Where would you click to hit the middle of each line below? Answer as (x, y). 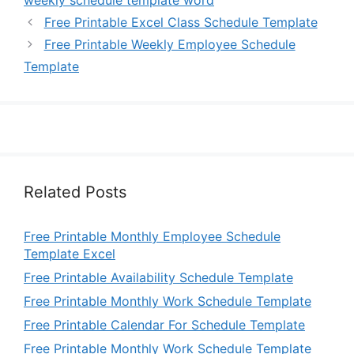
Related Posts (75, 192)
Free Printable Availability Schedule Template (158, 278)
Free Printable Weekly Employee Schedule (169, 45)
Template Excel (70, 254)
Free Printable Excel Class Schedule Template (181, 23)
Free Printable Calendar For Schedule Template (164, 325)
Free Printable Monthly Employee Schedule (152, 237)
